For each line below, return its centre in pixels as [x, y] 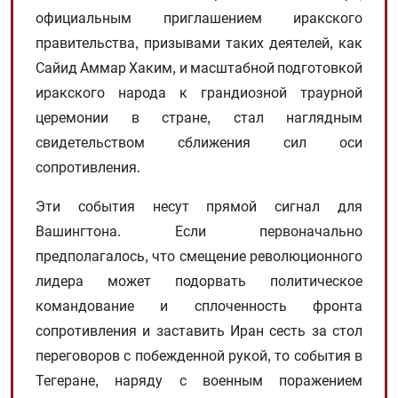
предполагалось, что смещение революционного [199, 255]
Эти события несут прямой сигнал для [199, 206]
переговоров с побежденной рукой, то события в [199, 355]
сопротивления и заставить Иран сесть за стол [199, 330]
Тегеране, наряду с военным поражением [199, 380]
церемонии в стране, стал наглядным [199, 117]
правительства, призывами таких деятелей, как [199, 42]
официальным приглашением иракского [199, 17]
